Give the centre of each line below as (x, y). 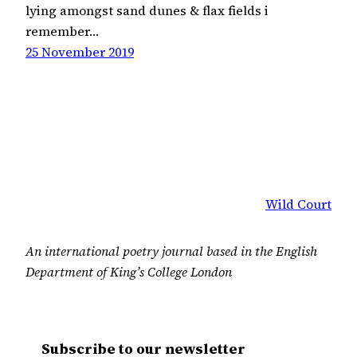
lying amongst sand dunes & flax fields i (147, 11)
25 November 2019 (80, 52)
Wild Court (298, 204)
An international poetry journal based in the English (171, 251)
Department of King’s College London (129, 271)
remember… (62, 31)
